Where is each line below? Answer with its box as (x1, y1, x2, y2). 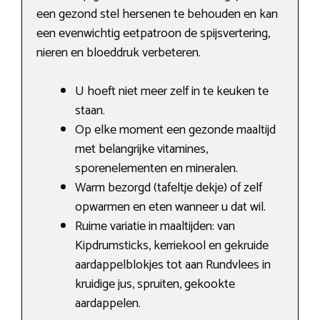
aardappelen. (75, 293, 141, 315)
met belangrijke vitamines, (75, 139, 208, 161)
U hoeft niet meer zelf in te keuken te (75, 81, 269, 103)
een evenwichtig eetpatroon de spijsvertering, (36, 23, 270, 45)
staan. (75, 100, 105, 122)
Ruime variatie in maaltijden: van (75, 216, 235, 238)
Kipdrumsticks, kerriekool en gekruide (75, 235, 269, 257)
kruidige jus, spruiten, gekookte (75, 274, 235, 296)
